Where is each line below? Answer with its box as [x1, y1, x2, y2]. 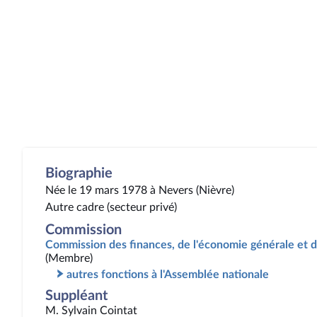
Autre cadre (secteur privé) [45, 202, 177, 213]
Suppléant [45, 289, 108, 303]
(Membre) [45, 253, 93, 264]
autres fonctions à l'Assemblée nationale [67, 269, 269, 280]
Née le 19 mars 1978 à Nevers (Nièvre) [45, 185, 234, 196]
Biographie [45, 166, 113, 180]
